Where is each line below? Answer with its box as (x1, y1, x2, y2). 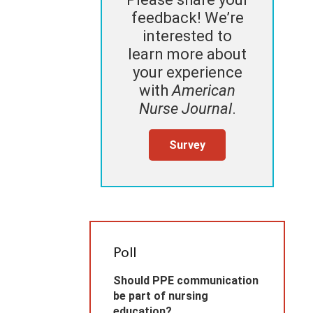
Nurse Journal (138, 100, 232, 118)
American (172, 82, 235, 100)
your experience (132, 64, 242, 82)
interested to (143, 27, 232, 45)
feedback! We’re (131, 9, 244, 27)
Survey (169, 138, 205, 152)
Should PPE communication (113, 274, 259, 288)
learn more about (128, 45, 247, 64)
